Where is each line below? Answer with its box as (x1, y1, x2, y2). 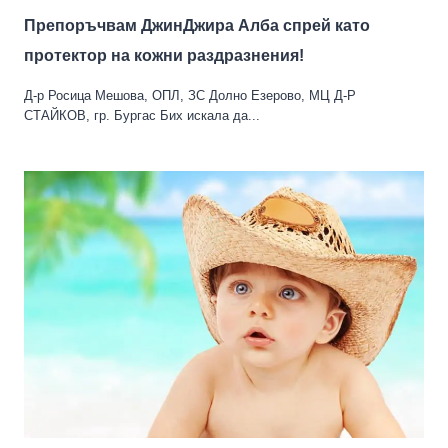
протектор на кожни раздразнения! (24, 46, 304, 64)
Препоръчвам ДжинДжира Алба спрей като (24, 16, 370, 34)
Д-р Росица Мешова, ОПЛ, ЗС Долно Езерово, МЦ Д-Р (24, 87, 356, 103)
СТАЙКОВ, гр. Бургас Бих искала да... (24, 107, 260, 123)
